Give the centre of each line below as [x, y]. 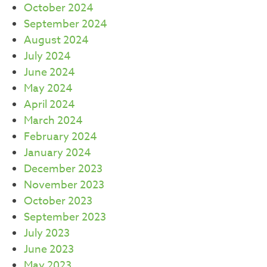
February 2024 [60, 136]
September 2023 [65, 217]
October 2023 [58, 201]
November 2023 [64, 185]
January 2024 [58, 153]
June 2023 [49, 249]
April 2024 [49, 104]
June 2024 [49, 72]
